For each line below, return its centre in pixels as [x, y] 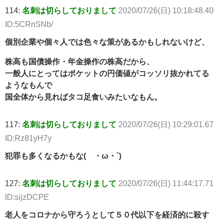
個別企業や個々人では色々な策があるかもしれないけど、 [107, 42]
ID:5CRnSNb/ [29, 24]
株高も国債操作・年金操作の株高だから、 [80, 62]
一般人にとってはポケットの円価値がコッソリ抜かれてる [107, 73]
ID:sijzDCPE [27, 197]
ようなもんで [28, 85]
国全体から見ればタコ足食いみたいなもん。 [83, 97]
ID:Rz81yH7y [28, 138]
